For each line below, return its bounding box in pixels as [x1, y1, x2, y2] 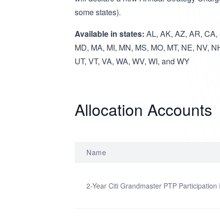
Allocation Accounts [75, 98, 212, 120]
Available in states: [75, 28, 144, 39]
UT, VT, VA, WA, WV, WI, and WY [75, 55, 190, 67]
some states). [75, 6, 123, 18]
